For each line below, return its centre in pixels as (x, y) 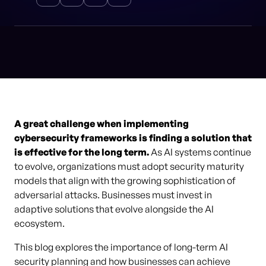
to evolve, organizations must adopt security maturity (129, 166)
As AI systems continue (200, 152)
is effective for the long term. (82, 152)
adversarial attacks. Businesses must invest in (113, 195)
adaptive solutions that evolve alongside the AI (114, 209)
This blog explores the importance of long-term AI (121, 247)
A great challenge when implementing (102, 123)
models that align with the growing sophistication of (125, 180)
